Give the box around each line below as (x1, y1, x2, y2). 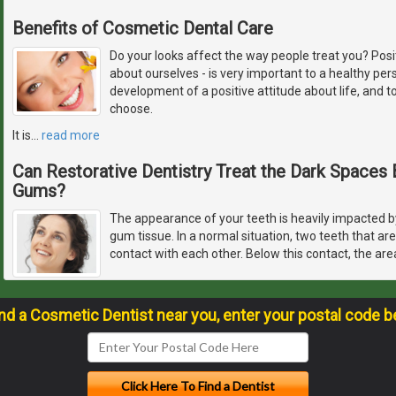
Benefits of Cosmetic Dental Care (12, 17, 273, 39)
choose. (110, 101, 153, 116)
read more (42, 127, 100, 142)
